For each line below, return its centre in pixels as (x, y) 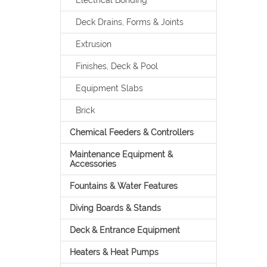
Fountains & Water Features (123, 186)
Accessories (93, 164)
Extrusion (93, 44)
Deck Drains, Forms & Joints (129, 22)
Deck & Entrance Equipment (125, 230)
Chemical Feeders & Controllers (131, 132)
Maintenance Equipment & (121, 154)
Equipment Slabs (109, 88)
